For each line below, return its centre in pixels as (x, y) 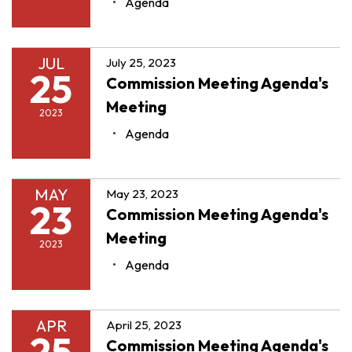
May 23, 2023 (142, 193)
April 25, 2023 (144, 324)
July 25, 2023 (141, 62)
